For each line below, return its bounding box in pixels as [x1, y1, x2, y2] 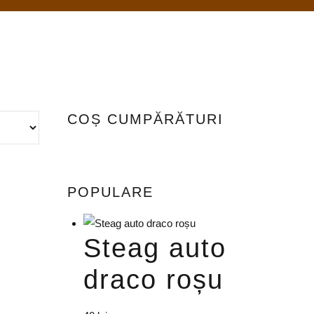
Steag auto [83, 233, 226, 264]
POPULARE [67, 184, 153, 200]
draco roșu [83, 265, 224, 295]
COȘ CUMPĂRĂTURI [67, 111, 224, 128]
